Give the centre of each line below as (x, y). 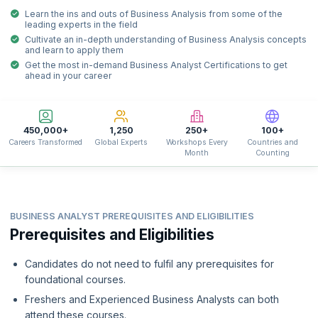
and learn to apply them (74, 50)
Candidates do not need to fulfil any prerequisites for (149, 264)
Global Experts (121, 142)
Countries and (272, 142)
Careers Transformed (46, 142)
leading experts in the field (81, 25)
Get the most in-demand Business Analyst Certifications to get (156, 65)
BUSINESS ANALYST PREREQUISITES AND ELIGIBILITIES (132, 216)
